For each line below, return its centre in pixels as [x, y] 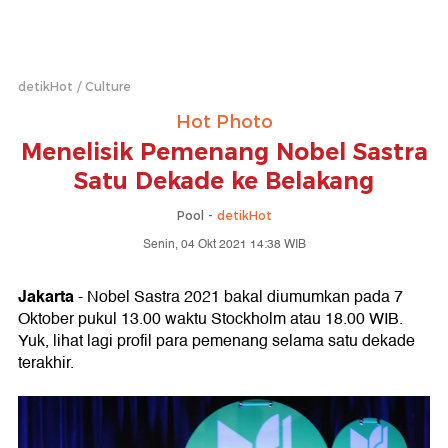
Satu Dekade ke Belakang [224, 181]
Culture [108, 86]
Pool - [196, 215]
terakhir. [46, 363]
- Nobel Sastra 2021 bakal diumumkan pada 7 [238, 297]
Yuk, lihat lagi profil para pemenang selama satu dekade [216, 341]
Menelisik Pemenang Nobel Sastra [224, 152]
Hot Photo [224, 122]
